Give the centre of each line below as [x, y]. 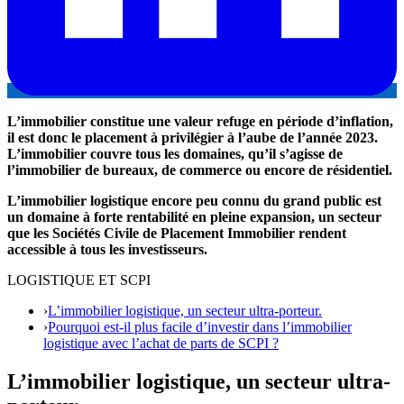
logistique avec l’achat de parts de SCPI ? [161, 343]
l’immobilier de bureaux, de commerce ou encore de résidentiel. [200, 170]
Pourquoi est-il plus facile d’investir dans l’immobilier [200, 326]
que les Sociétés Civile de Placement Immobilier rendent [177, 233]
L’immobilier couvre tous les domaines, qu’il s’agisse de [175, 153]
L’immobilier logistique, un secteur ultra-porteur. [185, 310]
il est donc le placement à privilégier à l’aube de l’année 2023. [193, 137]
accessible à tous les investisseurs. [107, 249]
